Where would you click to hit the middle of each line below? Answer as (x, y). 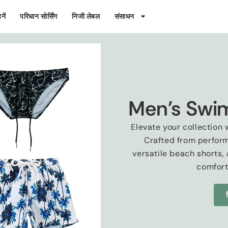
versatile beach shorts (177, 153)
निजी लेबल (86, 16)
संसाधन (124, 16)
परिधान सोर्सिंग (39, 16)
